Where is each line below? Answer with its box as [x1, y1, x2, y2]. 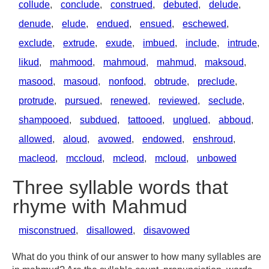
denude [19, 19, 51, 29]
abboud [219, 115, 251, 125]
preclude [198, 76, 235, 86]
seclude [208, 95, 242, 106]
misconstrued [19, 225, 76, 235]
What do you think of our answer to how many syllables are [12, 252, 261, 262]
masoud [64, 76, 98, 86]
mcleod [113, 153, 144, 163]
